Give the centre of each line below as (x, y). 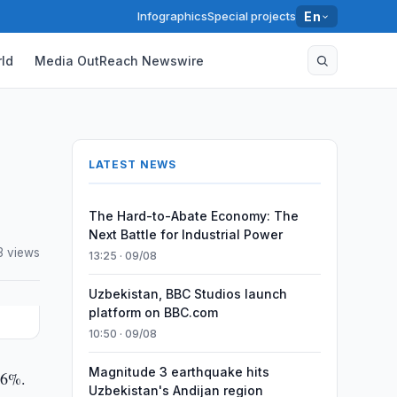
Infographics (173, 16)
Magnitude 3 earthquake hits (179, 372)
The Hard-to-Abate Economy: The (193, 216)
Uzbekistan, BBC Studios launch (187, 294)
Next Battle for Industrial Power (185, 234)
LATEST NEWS (132, 164)
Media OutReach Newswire (120, 60)
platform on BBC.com (153, 312)
